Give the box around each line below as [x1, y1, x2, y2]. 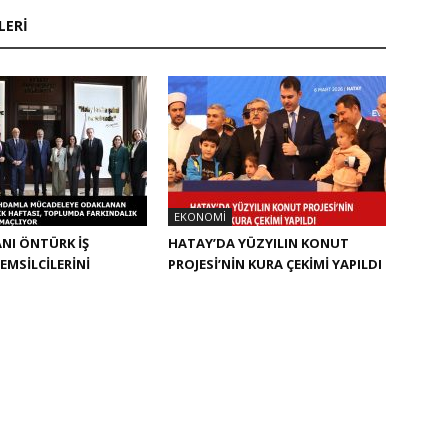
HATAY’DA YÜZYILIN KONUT [168, 234, 349, 252]
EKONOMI [174, 209, 226, 224]
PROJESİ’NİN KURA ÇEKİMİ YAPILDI [168, 255, 382, 273]
